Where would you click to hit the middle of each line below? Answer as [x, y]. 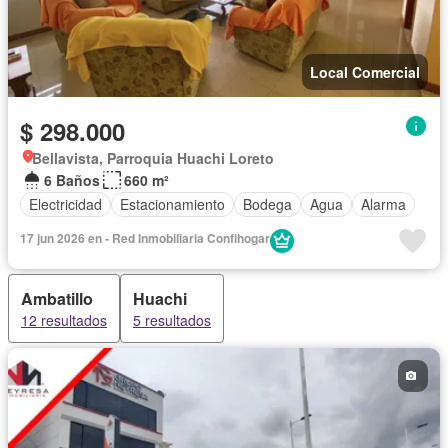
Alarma [383, 204]
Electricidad [65, 204]
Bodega [267, 204]
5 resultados [172, 319]
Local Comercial [365, 71]
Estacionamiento [172, 204]
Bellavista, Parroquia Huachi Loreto [153, 157]
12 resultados [64, 319]
